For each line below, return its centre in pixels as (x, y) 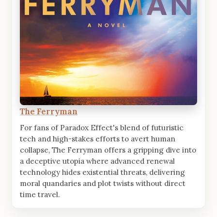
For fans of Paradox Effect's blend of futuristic (102, 127)
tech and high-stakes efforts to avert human (98, 139)
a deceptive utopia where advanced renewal (97, 161)
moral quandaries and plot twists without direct (103, 183)
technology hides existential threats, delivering (102, 172)
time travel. (40, 194)
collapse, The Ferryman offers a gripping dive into (108, 150)
